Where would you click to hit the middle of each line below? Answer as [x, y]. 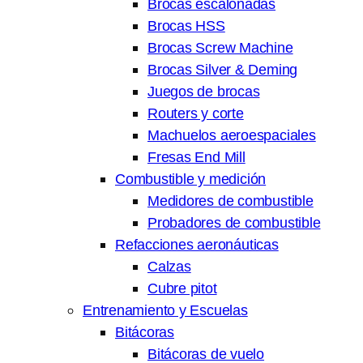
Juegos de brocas [204, 92]
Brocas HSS [186, 26]
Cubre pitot [182, 288]
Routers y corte [196, 113]
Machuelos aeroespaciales [232, 135]
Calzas [169, 267]
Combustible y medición [191, 179]
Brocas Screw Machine [220, 48]
